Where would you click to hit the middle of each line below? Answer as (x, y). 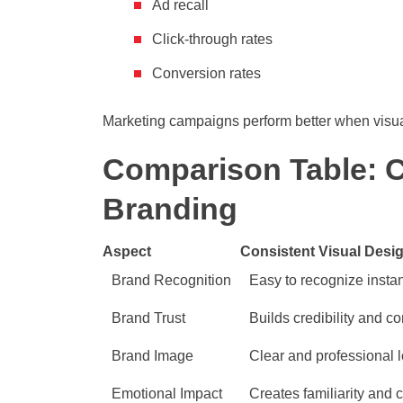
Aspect (127, 252)
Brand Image (152, 356)
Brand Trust (148, 318)
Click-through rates (212, 40)
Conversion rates (206, 74)
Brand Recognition (171, 281)
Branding (170, 209)
